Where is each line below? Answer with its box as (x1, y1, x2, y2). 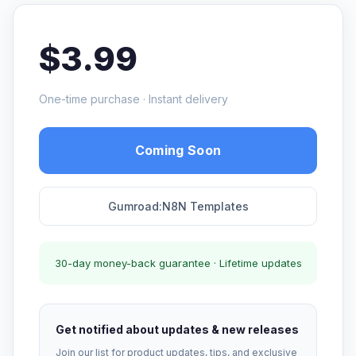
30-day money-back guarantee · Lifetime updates (54, 257, 302, 269)
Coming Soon (134, 142, 222, 158)
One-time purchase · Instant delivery (39, 92, 228, 106)
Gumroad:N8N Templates (107, 199, 249, 213)
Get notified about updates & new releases (56, 323, 299, 336)
